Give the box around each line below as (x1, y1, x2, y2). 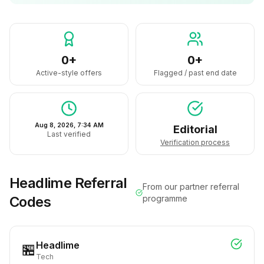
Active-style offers (36, 68, 102, 77)
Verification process (160, 138, 230, 147)
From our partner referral (143, 181, 240, 192)
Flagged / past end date (153, 68, 237, 77)
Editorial (173, 123, 217, 136)
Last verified (47, 130, 91, 138)
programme (143, 193, 188, 203)
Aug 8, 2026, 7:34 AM (34, 121, 104, 129)
